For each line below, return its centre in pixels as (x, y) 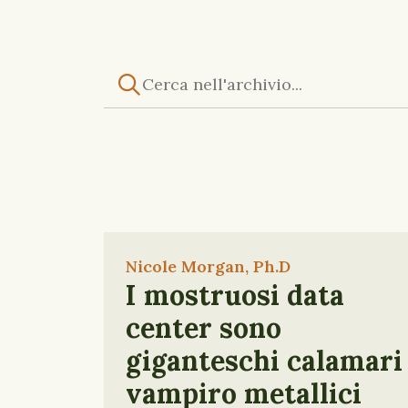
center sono (204, 328)
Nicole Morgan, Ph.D (208, 266)
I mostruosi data (235, 295)
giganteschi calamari (264, 361)
